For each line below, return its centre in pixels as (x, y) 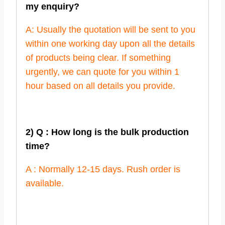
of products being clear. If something (98, 58)
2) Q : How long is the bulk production (107, 132)
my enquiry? (52, 7)
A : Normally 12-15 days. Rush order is (103, 170)
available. (45, 184)
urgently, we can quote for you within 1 (102, 72)
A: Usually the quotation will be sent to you (110, 30)
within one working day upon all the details (110, 44)
